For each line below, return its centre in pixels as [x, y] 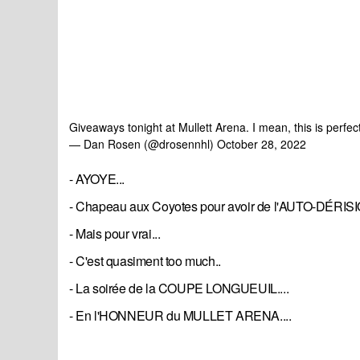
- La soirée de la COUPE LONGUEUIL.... [179, 288]
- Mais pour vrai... [115, 234]
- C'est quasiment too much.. [145, 261]
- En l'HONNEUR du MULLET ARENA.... [180, 316]
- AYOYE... [97, 179]
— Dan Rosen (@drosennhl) [143, 144]
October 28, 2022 [262, 144]
